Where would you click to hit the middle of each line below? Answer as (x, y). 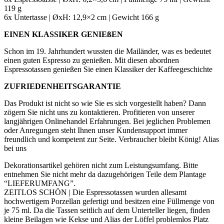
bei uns (15, 148)
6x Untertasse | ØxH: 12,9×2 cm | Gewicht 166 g (81, 17)
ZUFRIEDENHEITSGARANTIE (62, 86)
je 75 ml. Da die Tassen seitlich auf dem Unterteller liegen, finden (107, 210)
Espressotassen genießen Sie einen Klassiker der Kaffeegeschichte (108, 69)
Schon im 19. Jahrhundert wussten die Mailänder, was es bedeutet (107, 51)
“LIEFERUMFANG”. (40, 183)
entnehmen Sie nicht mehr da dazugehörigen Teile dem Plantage (105, 174)
